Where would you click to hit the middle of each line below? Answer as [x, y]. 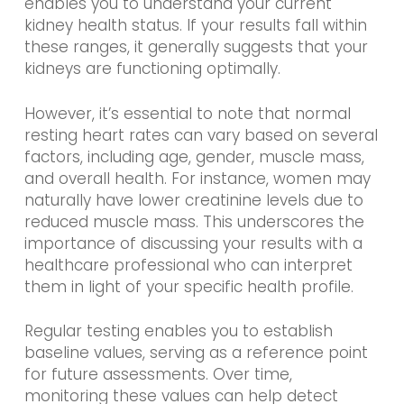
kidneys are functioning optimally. [152, 69]
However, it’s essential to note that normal [187, 113]
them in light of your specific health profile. [188, 286]
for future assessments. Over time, [158, 375]
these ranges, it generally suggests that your [196, 47]
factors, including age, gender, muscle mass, [194, 156]
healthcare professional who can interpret [188, 265]
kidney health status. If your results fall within [195, 26]
